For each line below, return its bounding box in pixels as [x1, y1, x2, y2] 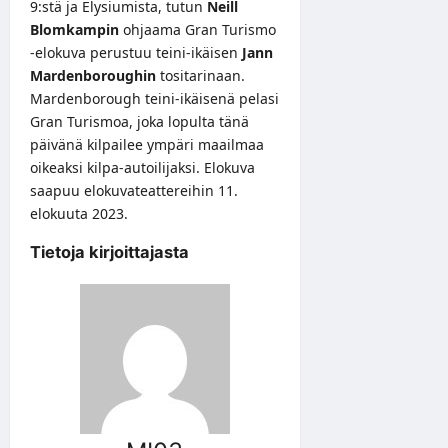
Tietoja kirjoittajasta [30, 241, 189, 262]
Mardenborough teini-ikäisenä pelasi [30, 88, 279, 108]
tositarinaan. [156, 65, 245, 85]
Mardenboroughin [30, 65, 156, 85]
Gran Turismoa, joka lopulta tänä [30, 111, 249, 131]
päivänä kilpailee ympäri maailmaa [30, 134, 264, 154]
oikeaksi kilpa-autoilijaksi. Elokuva [30, 157, 255, 177]
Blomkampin [30, 19, 119, 39]
